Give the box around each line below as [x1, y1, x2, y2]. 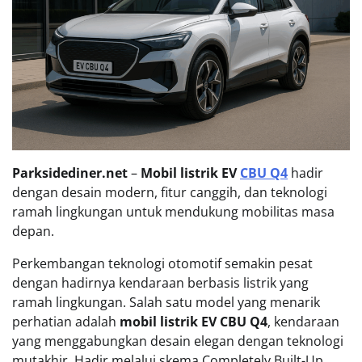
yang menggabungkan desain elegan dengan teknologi [12, 332, 343, 351]
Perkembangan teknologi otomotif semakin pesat [12, 255, 313, 273]
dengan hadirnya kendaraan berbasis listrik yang [12, 274, 309, 293]
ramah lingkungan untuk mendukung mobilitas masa [12, 203, 335, 221]
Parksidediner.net [12, 164, 128, 183]
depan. [12, 222, 54, 241]
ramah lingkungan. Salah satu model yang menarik [12, 293, 320, 312]
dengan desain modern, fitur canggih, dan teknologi [12, 183, 327, 202]
